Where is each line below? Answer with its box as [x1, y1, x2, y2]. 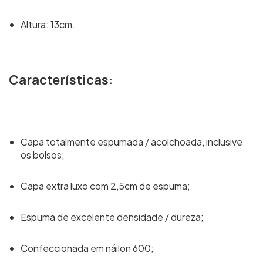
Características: [9, 71, 113, 89]
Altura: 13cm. [21, 18, 75, 31]
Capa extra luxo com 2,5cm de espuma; [21, 180, 190, 192]
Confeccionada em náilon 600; [21, 242, 154, 254]
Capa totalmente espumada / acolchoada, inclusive [21, 136, 242, 148]
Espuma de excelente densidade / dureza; [21, 211, 204, 223]
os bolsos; [21, 149, 65, 161]
